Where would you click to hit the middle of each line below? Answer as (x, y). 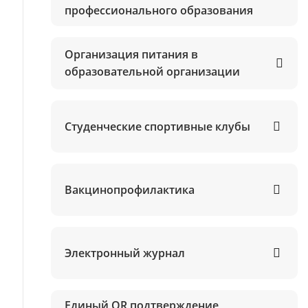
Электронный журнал (124, 253)
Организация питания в (131, 54)
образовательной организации (152, 71)
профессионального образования (158, 10)
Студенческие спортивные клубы (157, 126)
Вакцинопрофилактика (129, 189)
